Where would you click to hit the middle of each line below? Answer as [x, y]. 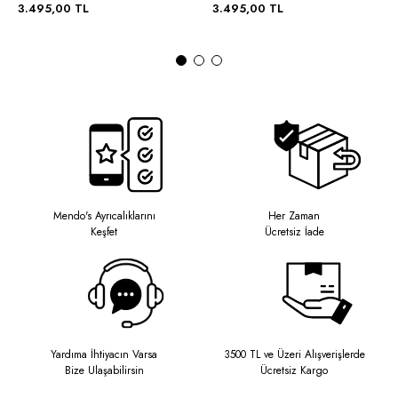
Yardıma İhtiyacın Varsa [104, 354]
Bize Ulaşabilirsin [104, 370]
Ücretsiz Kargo [294, 370]
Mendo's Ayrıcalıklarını [104, 215]
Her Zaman [294, 215]
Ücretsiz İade [294, 231]
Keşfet [104, 231]
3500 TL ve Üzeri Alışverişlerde [294, 354]
